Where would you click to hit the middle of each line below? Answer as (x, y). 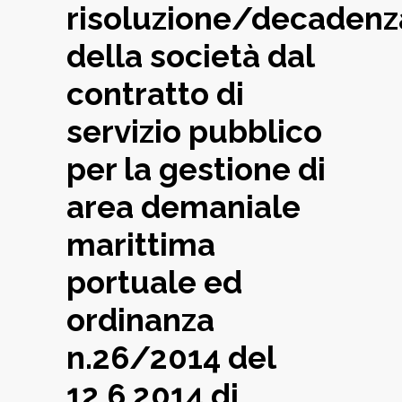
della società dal (190, 57)
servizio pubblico (194, 132)
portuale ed (154, 283)
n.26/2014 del (171, 358)
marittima (141, 245)
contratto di (155, 94)
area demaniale (184, 207)
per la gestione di (196, 170)
